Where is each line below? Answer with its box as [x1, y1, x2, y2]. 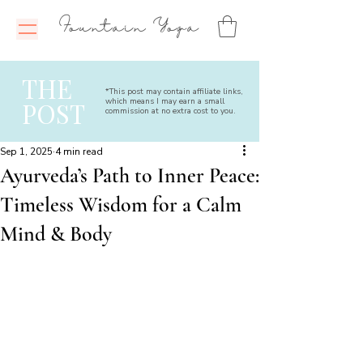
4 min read [55, 145, 103, 159]
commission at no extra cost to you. [105, 105, 236, 117]
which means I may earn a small [105, 96, 224, 108]
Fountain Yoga [58, 19, 208, 36]
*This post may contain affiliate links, [105, 86, 243, 98]
